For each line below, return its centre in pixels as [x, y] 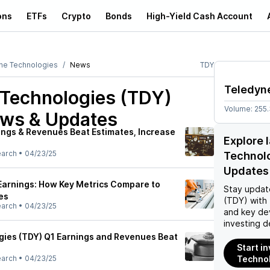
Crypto [76, 16]
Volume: [239, 109]
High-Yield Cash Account [199, 16]
